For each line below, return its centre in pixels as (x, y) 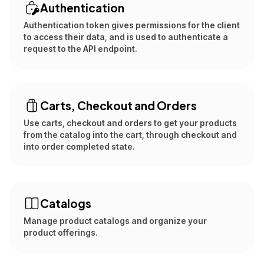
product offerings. (61, 232)
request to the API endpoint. (80, 49)
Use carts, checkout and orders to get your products (130, 123)
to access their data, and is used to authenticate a (126, 37)
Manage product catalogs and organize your (115, 221)
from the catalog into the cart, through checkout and (130, 135)
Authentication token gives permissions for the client (132, 25)
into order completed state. (79, 146)
